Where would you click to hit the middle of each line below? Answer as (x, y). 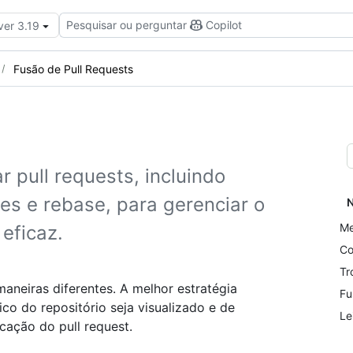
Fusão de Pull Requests (73, 69)
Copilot (224, 25)
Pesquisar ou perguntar (126, 25)
